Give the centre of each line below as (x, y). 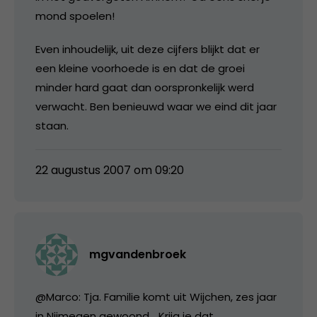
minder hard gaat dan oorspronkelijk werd (145, 87)
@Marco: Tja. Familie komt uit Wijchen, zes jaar (156, 296)
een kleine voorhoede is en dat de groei (140, 68)
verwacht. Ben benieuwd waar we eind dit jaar (156, 106)
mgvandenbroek (138, 254)
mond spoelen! (75, 16)
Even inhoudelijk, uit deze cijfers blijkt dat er (148, 49)
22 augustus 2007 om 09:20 (110, 170)
